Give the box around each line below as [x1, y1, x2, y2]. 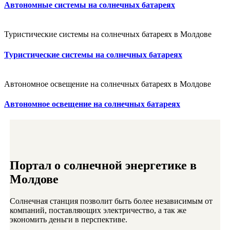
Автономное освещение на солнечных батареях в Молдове [4, 79, 211, 88]
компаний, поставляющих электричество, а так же [10, 206, 186, 215]
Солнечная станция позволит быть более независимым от [10, 197, 213, 206]
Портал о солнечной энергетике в [10, 159, 197, 172]
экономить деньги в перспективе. [10, 215, 127, 224]
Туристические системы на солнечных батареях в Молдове [4, 30, 212, 39]
